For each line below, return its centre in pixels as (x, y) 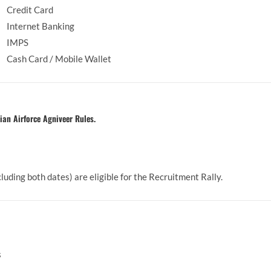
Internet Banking (41, 26)
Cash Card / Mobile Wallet (59, 59)
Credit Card (30, 10)
